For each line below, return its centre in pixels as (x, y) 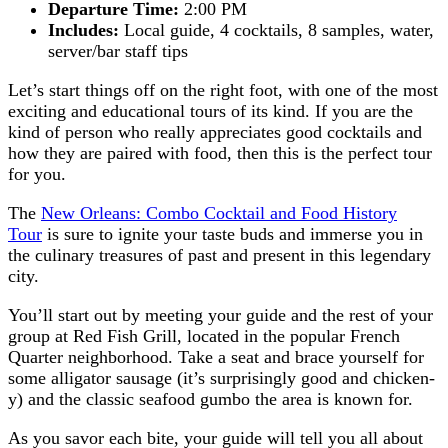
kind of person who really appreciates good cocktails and (215, 131)
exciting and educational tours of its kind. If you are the (210, 110)
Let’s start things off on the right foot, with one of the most (223, 89)
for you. (37, 173)
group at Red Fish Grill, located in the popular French (204, 335)
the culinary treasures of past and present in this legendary (219, 254)
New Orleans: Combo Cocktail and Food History (219, 212)
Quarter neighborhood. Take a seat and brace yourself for (216, 356)
